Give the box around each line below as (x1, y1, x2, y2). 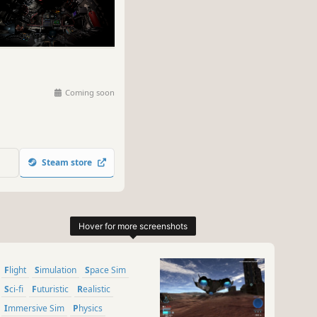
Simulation (40, 264, 76, 277)
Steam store (38, 156, 96, 169)
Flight (9, 264, 26, 277)
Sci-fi (9, 283, 23, 296)
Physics (79, 302, 103, 315)
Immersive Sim (8, 302, 64, 315)
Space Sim (90, 264, 126, 277)
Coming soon (63, 86, 115, 98)
